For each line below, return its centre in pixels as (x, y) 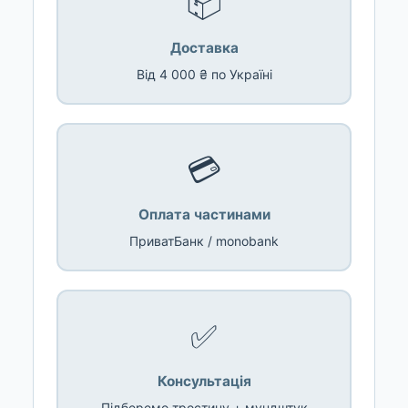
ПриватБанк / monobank (204, 240)
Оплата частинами (204, 214)
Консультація (204, 381)
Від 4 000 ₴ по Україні (204, 74)
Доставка (204, 47)
